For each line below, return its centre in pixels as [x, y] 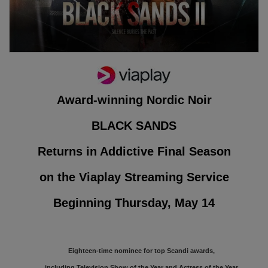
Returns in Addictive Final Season [134, 151]
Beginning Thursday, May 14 [134, 202]
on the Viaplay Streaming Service [134, 177]
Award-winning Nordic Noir [134, 100]
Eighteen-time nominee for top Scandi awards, [141, 250]
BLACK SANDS [134, 125]
